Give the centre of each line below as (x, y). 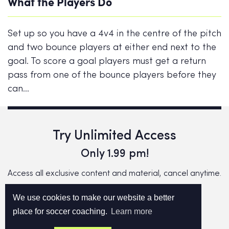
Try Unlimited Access (114, 136)
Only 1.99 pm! (114, 154)
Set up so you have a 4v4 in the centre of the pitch (114, 34)
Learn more (132, 212)
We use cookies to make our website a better (94, 197)
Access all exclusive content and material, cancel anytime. (114, 174)
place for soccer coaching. (61, 212)
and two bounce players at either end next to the (112, 48)
